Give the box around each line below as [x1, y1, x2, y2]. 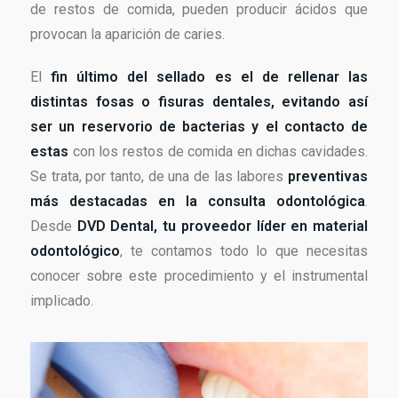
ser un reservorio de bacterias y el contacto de [30, 118, 368, 136]
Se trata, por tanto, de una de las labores [30, 168, 288, 186]
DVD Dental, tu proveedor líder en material [76, 218, 369, 235]
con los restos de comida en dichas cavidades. [72, 143, 368, 161]
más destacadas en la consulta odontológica [30, 193, 365, 211]
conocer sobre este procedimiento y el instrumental [30, 267, 368, 285]
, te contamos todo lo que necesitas [120, 243, 368, 260]
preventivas [288, 168, 368, 186]
